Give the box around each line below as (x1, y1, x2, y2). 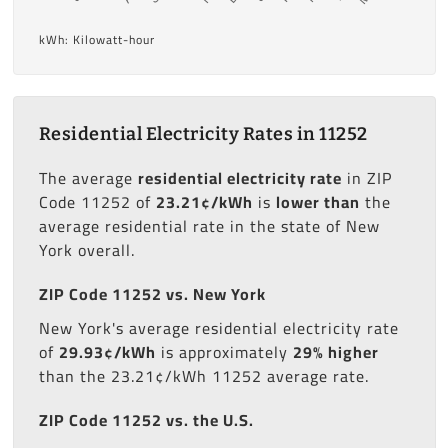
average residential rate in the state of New (38, 211, 380, 242)
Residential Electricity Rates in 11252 (38, 123, 368, 146)
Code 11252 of (38, 187, 156, 218)
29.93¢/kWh (58, 337, 156, 368)
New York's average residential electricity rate (38, 313, 399, 344)
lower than (275, 187, 360, 218)
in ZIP (341, 163, 392, 194)
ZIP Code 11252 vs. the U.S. (38, 405, 254, 436)
